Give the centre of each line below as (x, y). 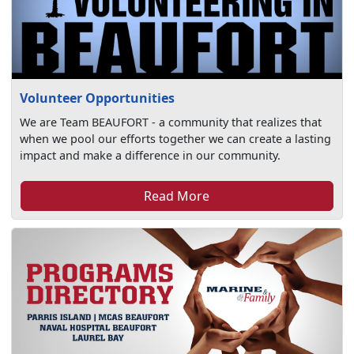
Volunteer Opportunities (98, 98)
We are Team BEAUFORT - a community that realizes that (171, 122)
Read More (177, 196)
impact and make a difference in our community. (151, 156)
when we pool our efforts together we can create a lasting (176, 139)
